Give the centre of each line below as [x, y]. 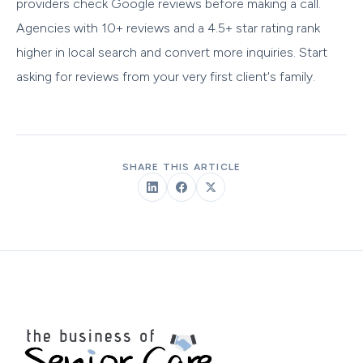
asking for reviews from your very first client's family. [166, 76]
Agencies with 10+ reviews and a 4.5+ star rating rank [168, 28]
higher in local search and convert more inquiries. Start [172, 52]
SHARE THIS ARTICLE [181, 167]
